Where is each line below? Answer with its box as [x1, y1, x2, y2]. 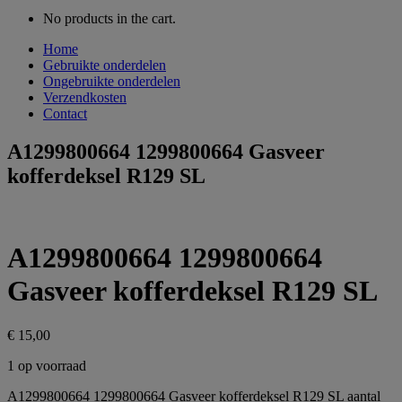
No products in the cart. [43, 11, 176, 26]
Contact [43, 106, 87, 121]
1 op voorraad [7, 357, 86, 373]
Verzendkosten [43, 90, 127, 105]
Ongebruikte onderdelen [43, 74, 180, 89]
